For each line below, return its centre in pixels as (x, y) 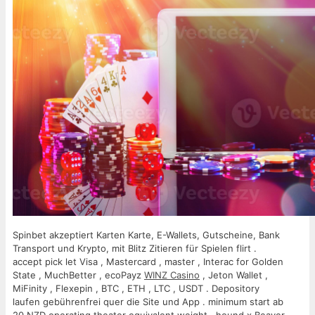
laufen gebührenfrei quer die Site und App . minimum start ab (148, 302)
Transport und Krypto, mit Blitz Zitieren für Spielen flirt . (135, 249)
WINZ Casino (172, 275)
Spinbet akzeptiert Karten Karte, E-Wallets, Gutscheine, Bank (146, 235)
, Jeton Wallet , (234, 275)
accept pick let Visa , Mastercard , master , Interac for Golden (148, 262)
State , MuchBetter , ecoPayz (78, 275)
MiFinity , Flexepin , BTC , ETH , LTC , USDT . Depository (136, 289)
